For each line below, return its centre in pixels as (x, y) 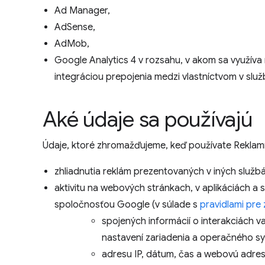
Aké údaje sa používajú (148, 119)
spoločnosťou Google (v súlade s (127, 205)
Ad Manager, (82, 11)
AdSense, (75, 27)
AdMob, (72, 44)
